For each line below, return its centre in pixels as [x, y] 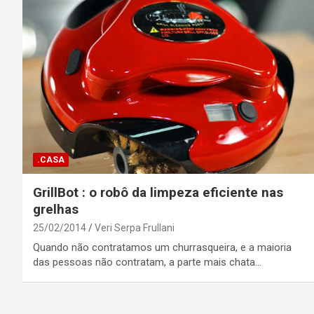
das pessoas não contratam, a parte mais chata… [147, 262]
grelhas [56, 210]
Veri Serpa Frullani [135, 228]
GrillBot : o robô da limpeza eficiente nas [158, 193]
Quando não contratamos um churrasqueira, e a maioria [162, 248]
